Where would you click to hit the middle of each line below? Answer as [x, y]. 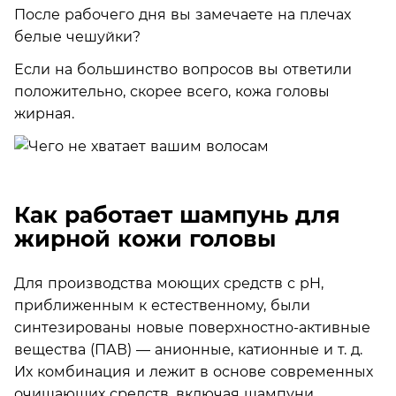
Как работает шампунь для [177, 215]
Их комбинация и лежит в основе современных [194, 371]
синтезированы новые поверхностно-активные [192, 327]
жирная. [44, 113]
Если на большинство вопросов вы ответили [183, 69]
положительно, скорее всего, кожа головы [172, 91]
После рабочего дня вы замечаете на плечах [183, 14]
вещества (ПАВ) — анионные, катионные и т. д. [188, 349]
